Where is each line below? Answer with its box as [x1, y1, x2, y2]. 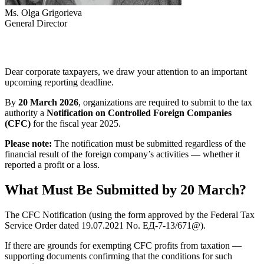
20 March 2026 [18, 97, 78, 108]
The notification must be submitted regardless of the [52, 138, 246, 149]
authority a [5, 108, 47, 118]
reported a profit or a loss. [5, 160, 100, 170]
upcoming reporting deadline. [5, 77, 114, 88]
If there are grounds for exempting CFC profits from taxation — [5, 240, 242, 251]
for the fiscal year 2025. [31, 118, 121, 129]
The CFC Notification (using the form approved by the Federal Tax [5, 210, 255, 220]
